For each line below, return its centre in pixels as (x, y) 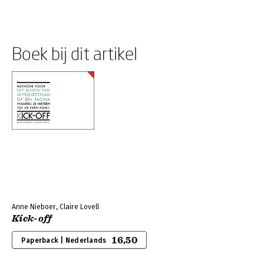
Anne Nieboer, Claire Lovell (55, 207)
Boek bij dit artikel (75, 53)
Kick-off (32, 219)
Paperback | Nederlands (64, 240)
